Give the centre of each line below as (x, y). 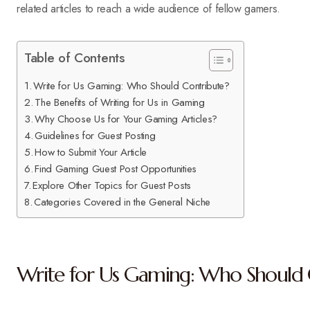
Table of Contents (75, 57)
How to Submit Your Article (91, 152)
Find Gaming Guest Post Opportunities (116, 169)
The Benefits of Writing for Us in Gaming (120, 102)
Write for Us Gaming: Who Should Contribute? (131, 86)
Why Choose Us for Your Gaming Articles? (126, 119)
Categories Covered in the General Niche (122, 202)
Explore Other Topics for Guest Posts (112, 185)
